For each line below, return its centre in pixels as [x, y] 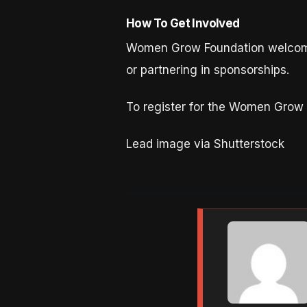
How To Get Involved [183, 24]
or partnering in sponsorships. [207, 70]
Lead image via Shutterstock [205, 144]
